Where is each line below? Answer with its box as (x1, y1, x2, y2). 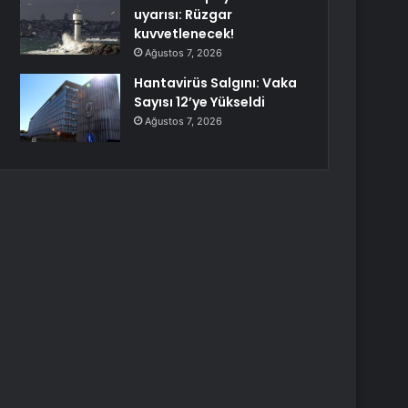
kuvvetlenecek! (134, 25, 235, 43)
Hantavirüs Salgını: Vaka (134, 74, 298, 92)
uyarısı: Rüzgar (134, 5, 233, 24)
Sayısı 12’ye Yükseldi (134, 93, 266, 111)
